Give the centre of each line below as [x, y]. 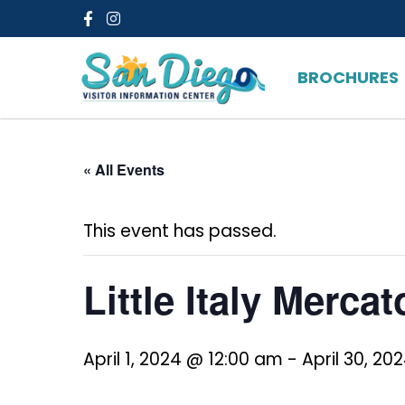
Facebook [124, 24]
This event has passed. [180, 231]
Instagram [153, 24]
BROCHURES [348, 77]
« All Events [124, 170]
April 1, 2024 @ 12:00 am [183, 359]
